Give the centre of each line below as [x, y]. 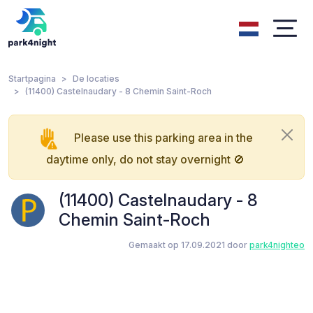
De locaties [96, 79]
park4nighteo [277, 245]
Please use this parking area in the [163, 137]
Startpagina [32, 79]
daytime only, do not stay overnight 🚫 [145, 159]
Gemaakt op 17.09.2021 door [189, 245]
